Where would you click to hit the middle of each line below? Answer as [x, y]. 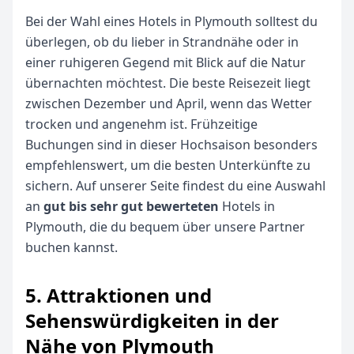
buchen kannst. [72, 247]
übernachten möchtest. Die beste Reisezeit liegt [168, 83]
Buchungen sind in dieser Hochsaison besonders [171, 145]
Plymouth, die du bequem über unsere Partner [165, 227]
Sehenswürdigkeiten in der [152, 320]
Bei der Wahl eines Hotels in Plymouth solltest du [171, 21]
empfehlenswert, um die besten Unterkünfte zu [168, 165]
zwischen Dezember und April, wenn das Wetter [169, 104]
